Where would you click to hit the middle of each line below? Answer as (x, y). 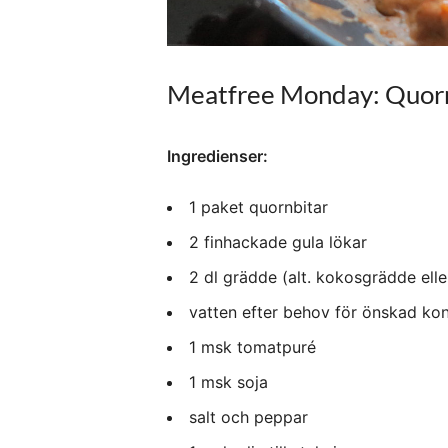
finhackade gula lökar (285, 242)
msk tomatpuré (258, 347)
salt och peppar (251, 417)
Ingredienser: (217, 156)
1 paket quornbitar (258, 207)
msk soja (234, 382)
